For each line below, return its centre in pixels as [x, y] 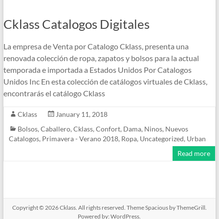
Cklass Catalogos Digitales [76, 24]
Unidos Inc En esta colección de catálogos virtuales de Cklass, [105, 81]
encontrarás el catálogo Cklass [54, 93]
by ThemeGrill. [187, 207]
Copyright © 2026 [36, 207]
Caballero [55, 129]
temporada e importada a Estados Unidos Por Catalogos [97, 69]
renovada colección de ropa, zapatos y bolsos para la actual [101, 58]
